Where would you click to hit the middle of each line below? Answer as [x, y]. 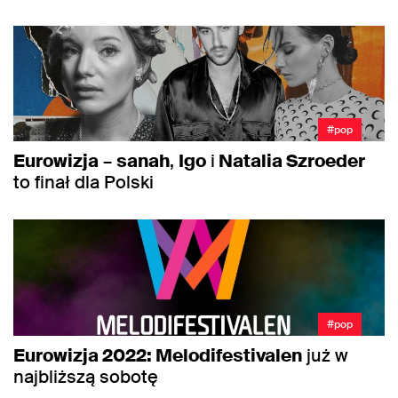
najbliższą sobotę [86, 376]
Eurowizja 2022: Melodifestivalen [158, 355]
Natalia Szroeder [290, 161]
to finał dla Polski [84, 183]
